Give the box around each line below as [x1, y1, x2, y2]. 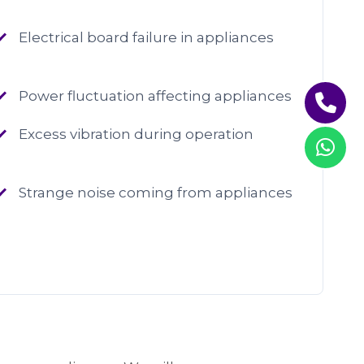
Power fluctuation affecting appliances [18, 88, 292, 104]
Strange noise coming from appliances [18, 184, 292, 201]
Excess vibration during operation [18, 126, 253, 142]
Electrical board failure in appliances [18, 29, 274, 45]
